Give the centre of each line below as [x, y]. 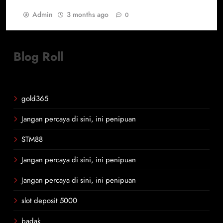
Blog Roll [38, 56]
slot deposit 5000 [49, 201]
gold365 [35, 99]
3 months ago [88, 14]
